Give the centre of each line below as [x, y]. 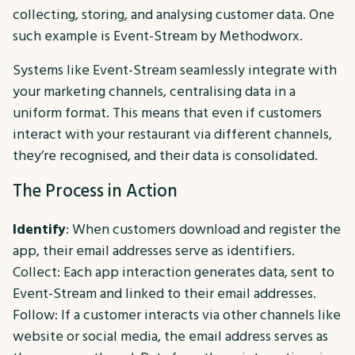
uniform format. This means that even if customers [167, 113]
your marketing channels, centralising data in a [154, 91]
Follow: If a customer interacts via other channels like [177, 315]
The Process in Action [95, 191]
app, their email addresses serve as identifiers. [154, 250]
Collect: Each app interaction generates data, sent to [174, 272]
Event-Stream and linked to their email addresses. [164, 293]
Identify [39, 229]
